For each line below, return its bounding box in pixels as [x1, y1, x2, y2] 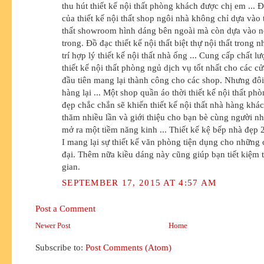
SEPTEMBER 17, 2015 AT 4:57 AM [62, 177, 217, 187]
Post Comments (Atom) [85, 242, 171, 253]
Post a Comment [35, 203, 95, 214]
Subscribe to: [35, 242, 85, 253]
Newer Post [35, 222, 71, 230]
